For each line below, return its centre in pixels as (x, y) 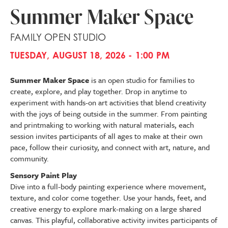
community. (30, 158)
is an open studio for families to (143, 80)
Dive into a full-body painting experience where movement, (108, 186)
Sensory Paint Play (44, 175)
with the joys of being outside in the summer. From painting (109, 113)
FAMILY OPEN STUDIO (58, 37)
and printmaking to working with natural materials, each (102, 125)
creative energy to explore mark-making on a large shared (106, 209)
